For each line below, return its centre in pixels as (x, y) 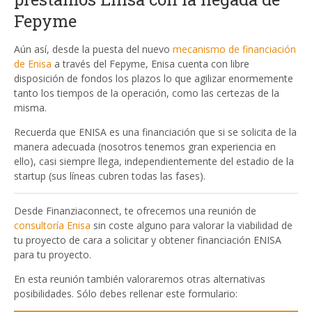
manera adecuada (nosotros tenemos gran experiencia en (145, 147)
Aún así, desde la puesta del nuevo (93, 49)
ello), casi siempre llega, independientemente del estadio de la (154, 162)
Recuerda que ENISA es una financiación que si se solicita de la (155, 132)
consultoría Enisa (52, 226)
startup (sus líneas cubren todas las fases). (110, 176)
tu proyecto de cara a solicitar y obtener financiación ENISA (148, 240)
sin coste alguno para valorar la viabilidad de (192, 226)
